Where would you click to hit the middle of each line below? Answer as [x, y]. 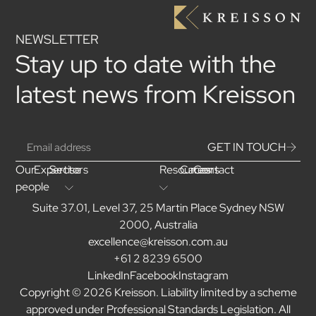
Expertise [58, 170]
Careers [200, 170]
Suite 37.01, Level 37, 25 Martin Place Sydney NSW [158, 208]
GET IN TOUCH [246, 147]
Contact [213, 170]
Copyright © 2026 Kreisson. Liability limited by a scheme [158, 293]
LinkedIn [109, 276]
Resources [186, 170]
